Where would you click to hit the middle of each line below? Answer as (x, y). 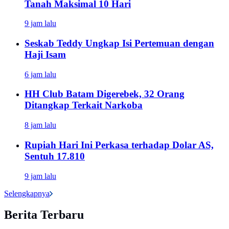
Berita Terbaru (44, 215)
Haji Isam (45, 54)
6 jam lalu (40, 74)
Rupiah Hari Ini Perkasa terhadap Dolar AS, (119, 145)
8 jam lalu (40, 125)
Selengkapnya (27, 193)
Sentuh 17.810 (55, 156)
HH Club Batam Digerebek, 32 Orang (105, 94)
